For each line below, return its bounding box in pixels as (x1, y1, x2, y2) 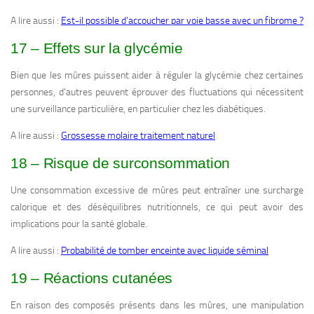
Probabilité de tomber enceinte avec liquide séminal (61, 245, 268, 257)
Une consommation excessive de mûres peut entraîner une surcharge (11, 184, 303, 197)
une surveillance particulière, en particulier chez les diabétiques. (11, 103, 266, 116)
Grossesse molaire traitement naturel (61, 130, 215, 142)
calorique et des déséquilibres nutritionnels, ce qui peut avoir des (11, 201, 303, 214)
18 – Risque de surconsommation (11, 155, 230, 172)
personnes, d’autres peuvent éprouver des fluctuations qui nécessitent (11, 86, 303, 99)
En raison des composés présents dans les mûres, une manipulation (11, 299, 303, 312)
